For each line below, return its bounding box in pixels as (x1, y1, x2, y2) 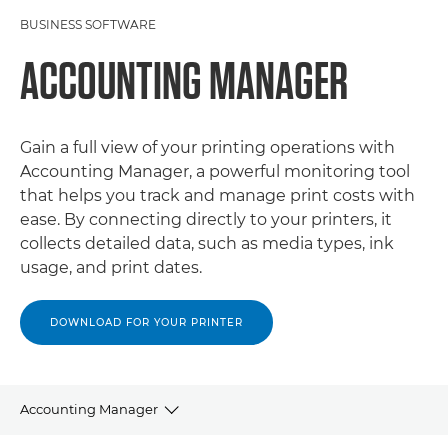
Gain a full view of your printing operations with (20, 138, 395, 157)
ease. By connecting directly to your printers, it (20, 210, 392, 229)
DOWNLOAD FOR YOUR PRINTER (50, 316, 243, 329)
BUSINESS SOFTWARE (20, 17, 156, 32)
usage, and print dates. (20, 258, 202, 277)
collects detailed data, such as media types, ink (20, 234, 394, 253)
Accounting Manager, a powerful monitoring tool (20, 162, 410, 181)
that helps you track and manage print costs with (20, 186, 415, 205)
